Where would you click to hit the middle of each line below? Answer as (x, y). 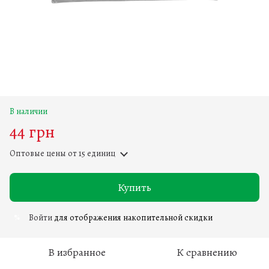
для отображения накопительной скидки (132, 217)
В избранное (77, 252)
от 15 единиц (91, 153)
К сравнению (207, 252)
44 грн (32, 132)
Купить (134, 187)
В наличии (29, 111)
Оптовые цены (38, 153)
